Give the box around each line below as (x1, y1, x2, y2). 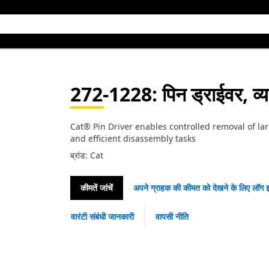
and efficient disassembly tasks (70, 133, 196, 144)
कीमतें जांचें (80, 182, 113, 193)
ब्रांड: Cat (70, 150, 103, 161)
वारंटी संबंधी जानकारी (70, 211, 134, 222)
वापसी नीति (155, 211, 189, 222)
